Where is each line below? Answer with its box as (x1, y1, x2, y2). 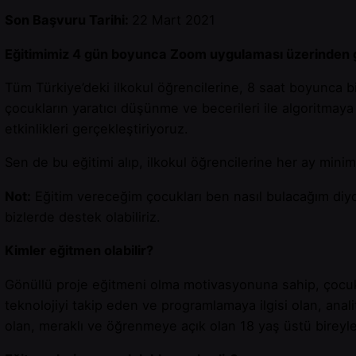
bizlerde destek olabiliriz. (5, 208, 161, 225)
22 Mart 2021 (132, 12, 215, 29)
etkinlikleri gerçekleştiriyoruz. (5, 120, 188, 137)
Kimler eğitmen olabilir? (5, 242, 153, 259)
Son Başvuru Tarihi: (5, 12, 132, 29)
